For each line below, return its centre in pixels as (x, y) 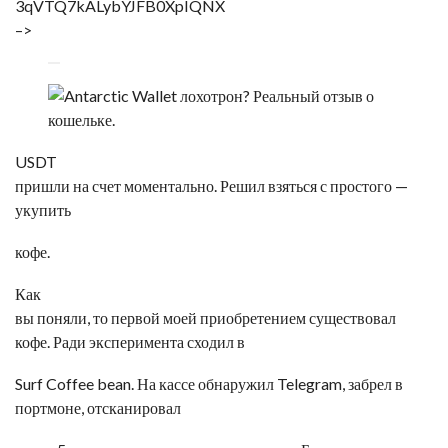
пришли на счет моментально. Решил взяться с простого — (211, 185)
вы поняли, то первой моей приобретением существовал (205, 317)
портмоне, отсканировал (98, 407)
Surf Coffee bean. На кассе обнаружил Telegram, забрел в (209, 383)
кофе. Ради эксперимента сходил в (130, 341)
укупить (43, 209)
